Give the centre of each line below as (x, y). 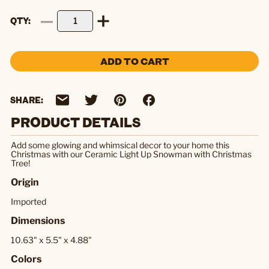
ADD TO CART (134, 61)
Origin (25, 182)
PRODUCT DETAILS (76, 122)
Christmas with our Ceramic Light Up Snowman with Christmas (131, 154)
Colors (26, 259)
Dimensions (38, 220)
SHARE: (27, 100)
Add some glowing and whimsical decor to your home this (120, 145)
